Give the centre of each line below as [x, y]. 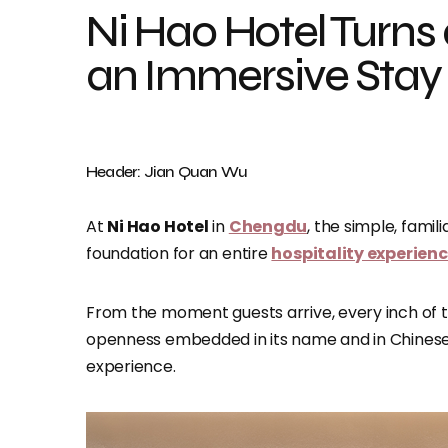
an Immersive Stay [263, 75]
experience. [131, 366]
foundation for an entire [179, 253]
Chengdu [268, 226]
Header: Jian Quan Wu [166, 171]
